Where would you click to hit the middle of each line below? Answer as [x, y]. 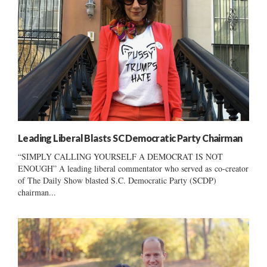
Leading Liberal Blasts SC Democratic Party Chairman [130, 138]
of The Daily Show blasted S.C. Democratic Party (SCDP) [117, 181]
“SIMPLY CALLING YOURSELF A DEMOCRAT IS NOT [120, 157]
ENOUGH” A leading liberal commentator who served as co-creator [133, 169]
